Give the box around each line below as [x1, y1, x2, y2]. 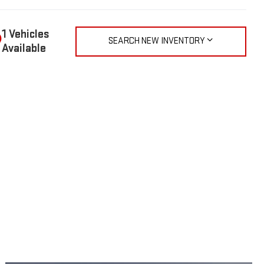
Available [1, 41, 46, 56]
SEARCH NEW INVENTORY [108, 35, 206, 47]
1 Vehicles [1, 27, 49, 42]
